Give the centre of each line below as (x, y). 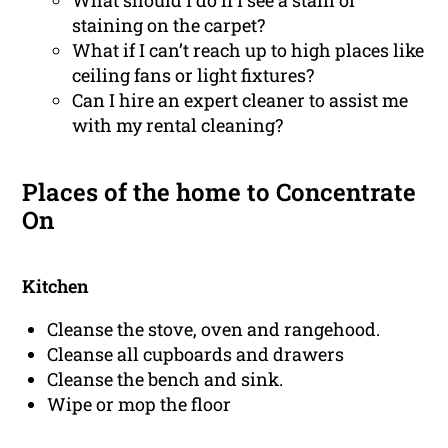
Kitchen (56, 286)
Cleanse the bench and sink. (165, 379)
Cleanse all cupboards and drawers (196, 354)
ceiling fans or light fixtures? (193, 75)
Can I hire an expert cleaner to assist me (240, 100)
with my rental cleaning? (178, 125)
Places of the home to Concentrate (219, 192)
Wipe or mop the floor (139, 404)
